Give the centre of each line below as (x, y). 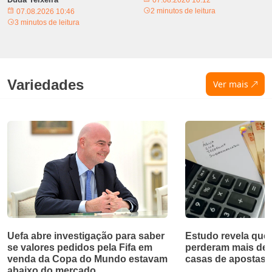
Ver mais (230, 84)
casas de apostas (225, 259)
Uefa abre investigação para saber (86, 236)
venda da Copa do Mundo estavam (87, 259)
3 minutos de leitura (47, 22)
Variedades (46, 84)
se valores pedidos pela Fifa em (80, 247)
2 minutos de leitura (183, 11)
